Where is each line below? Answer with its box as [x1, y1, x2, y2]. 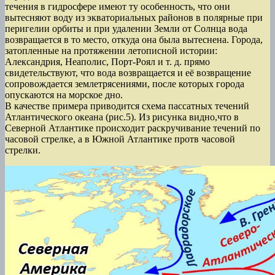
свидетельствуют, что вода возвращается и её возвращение [5, 68, 251, 79]
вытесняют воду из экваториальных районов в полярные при [5, 12, 263, 23]
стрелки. [5, 145, 41, 156]
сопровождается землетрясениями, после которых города [5, 79, 244, 90]
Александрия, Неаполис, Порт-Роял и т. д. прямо [5, 56, 210, 68]
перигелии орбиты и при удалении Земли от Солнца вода [5, 23, 247, 34]
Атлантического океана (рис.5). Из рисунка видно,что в [5, 112, 239, 123]
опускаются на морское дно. [5, 90, 123, 101]
